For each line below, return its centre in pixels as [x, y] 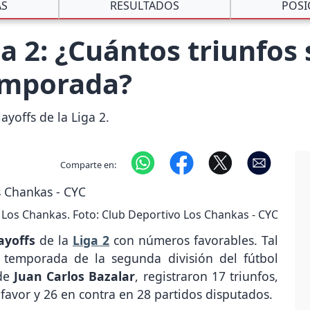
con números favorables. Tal [194, 240]
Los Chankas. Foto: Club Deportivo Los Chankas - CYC [140, 214]
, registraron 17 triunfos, [207, 276]
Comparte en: [88, 164]
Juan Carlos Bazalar [74, 276]
